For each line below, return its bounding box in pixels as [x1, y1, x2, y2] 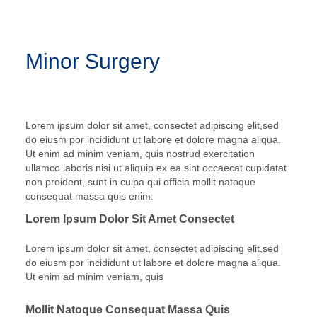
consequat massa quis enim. [25, 190, 154, 202]
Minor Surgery [25, 49, 160, 73]
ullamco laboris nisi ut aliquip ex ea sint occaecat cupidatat [25, 162, 287, 174]
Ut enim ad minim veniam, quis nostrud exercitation [25, 148, 255, 160]
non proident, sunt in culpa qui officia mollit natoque [25, 176, 255, 188]
